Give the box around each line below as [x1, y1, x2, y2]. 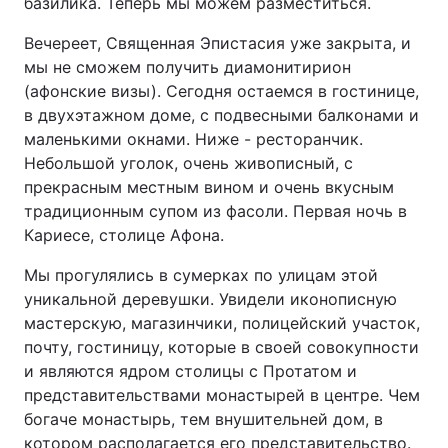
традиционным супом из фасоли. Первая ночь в [24, 201, 407, 221]
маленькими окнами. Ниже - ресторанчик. [24, 129, 363, 149]
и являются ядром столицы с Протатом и [24, 361, 357, 381]
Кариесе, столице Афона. [24, 225, 229, 245]
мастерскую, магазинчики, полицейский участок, [24, 313, 420, 333]
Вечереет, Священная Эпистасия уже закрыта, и [24, 33, 411, 53]
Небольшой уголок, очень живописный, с [24, 153, 353, 173]
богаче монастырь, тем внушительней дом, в [24, 409, 383, 429]
